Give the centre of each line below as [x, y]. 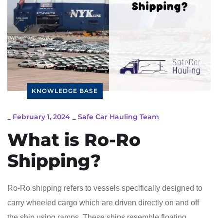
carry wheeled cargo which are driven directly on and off [103, 202]
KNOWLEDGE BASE [65, 91]
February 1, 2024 [41, 117]
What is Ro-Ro [74, 139]
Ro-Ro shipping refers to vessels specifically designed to [105, 188]
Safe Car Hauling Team [118, 117]
